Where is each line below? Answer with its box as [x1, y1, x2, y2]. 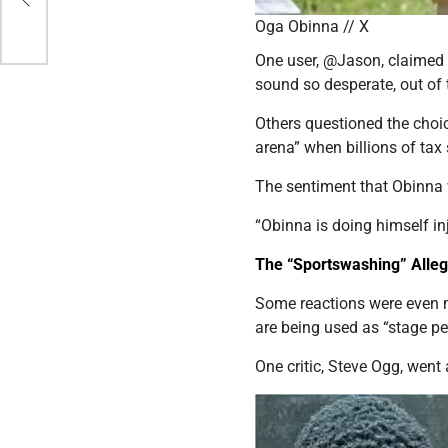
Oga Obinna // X [255, 17, 370, 37]
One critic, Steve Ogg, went [255, 357, 446, 377]
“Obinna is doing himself [255, 216, 434, 236]
